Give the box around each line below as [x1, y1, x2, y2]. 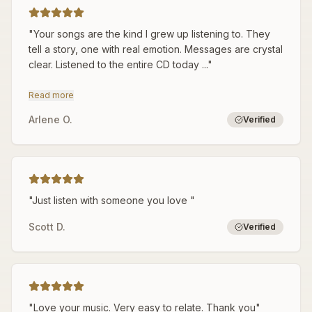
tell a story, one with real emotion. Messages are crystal [29, 43, 283, 55]
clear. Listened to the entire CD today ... [29, 58, 208, 70]
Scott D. [29, 221, 65, 233]
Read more [29, 90, 74, 100]
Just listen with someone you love [32, 194, 190, 206]
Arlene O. [29, 114, 72, 125]
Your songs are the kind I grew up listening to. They [33, 28, 270, 40]
